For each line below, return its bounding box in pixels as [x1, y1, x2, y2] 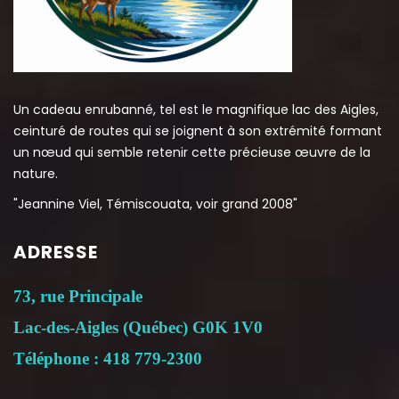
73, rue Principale [13, 286, 142, 305]
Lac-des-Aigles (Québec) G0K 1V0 [13, 317, 263, 337]
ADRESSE [13, 239, 98, 265]
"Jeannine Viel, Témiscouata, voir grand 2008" [13, 194, 297, 213]
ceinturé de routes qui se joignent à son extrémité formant [13, 121, 382, 140]
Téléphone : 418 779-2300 [13, 348, 202, 368]
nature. [13, 164, 58, 183]
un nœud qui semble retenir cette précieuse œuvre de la [13, 142, 370, 161]
